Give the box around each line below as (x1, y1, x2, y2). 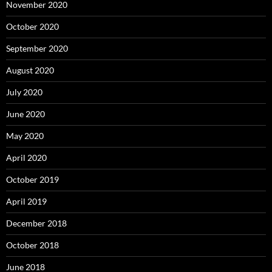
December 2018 (6, 218, 67, 229)
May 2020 (6, 131, 44, 141)
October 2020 (6, 21, 59, 32)
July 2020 (6, 87, 42, 98)
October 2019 (6, 174, 59, 185)
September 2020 (6, 43, 68, 54)
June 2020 (6, 109, 45, 120)
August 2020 (6, 65, 54, 76)
